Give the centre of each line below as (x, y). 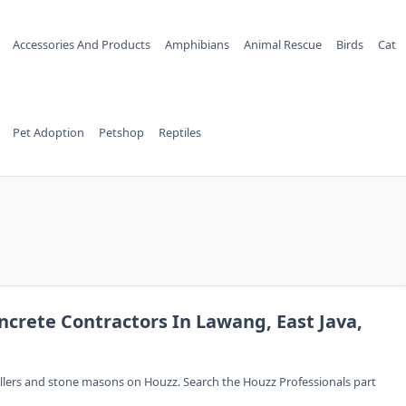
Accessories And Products (81, 44)
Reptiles (179, 132)
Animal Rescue (282, 44)
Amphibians (197, 44)
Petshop (121, 132)
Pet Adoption (48, 132)
